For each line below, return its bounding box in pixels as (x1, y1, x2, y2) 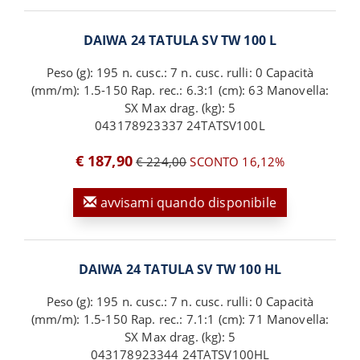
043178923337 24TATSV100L (95, 117, 265, 134)
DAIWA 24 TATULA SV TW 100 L (83, 31, 277, 50)
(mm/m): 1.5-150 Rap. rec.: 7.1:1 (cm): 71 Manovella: (31, 311, 329, 328)
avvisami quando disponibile (96, 194, 276, 212)
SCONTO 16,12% (186, 153, 285, 170)
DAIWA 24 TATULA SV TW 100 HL (78, 260, 282, 279)
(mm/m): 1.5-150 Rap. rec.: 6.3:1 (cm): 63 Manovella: (31, 82, 329, 99)
